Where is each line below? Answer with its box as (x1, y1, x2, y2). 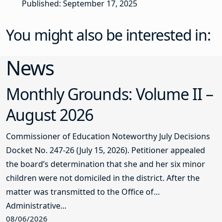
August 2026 (6, 104, 94, 126)
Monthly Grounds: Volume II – (6, 83, 214, 105)
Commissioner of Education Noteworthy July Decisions (6, 131, 210, 142)
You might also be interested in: (6, 25, 211, 46)
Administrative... (6, 200, 66, 212)
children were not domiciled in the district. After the (6, 172, 200, 184)
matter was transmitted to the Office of (6, 186, 154, 198)
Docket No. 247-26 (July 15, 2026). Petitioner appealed (6, 145, 205, 156)
